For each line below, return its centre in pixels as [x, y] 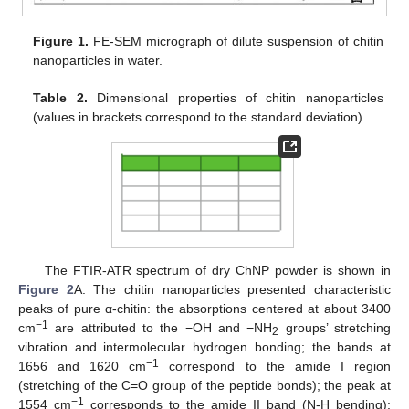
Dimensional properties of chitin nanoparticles [235, 98]
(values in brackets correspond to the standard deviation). [200, 117]
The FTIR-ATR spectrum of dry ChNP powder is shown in [217, 270]
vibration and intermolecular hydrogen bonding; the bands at [204, 346]
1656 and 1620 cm [83, 366]
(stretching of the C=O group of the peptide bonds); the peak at [204, 385]
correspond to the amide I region [275, 366]
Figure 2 [46, 289]
